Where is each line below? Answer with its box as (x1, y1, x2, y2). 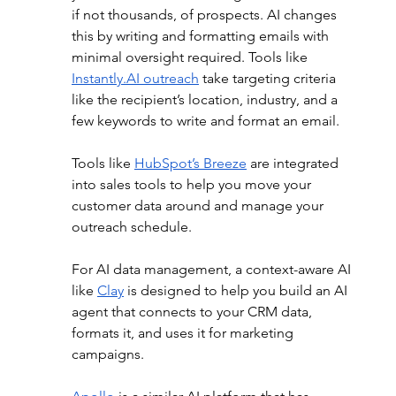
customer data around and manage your (71, 197, 327, 215)
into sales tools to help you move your (71, 176, 315, 194)
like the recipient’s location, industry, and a (71, 91, 341, 109)
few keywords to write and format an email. (71, 112, 343, 130)
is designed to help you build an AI (123, 282, 351, 300)
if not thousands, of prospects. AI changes (71, 6, 340, 24)
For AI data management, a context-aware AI (71, 261, 354, 278)
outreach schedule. (71, 218, 199, 236)
